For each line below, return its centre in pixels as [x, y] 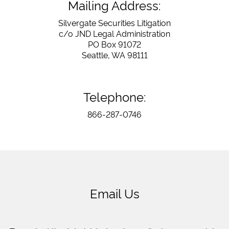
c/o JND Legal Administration [114, 33]
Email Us [114, 193]
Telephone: [114, 96]
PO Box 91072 [114, 44]
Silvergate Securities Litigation [114, 22]
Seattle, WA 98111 [114, 55]
